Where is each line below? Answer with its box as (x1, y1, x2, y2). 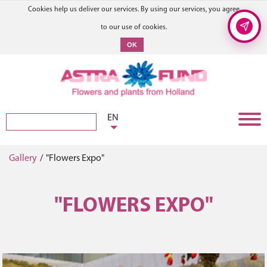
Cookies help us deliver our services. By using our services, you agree (27, 6, 240, 13)
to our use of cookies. (100, 24, 167, 31)
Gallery (9, 154, 37, 163)
